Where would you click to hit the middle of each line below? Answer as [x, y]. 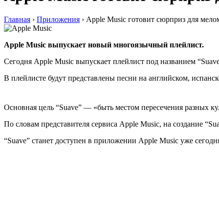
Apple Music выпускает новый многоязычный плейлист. [104, 45]
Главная [17, 20]
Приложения [58, 20]
